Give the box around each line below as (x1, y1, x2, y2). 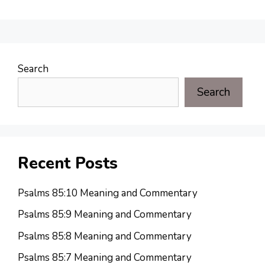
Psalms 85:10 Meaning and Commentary (18, 186, 198, 200)
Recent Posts (18, 152, 118, 174)
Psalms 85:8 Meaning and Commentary (18, 229, 192, 243)
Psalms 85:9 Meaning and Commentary (18, 208, 192, 222)
